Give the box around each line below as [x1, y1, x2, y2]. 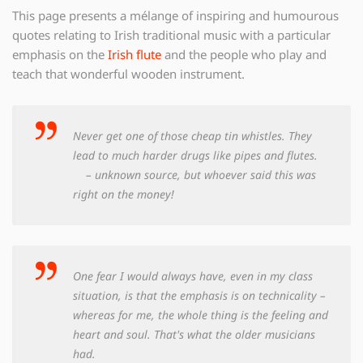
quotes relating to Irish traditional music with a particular [12, 27, 331, 44]
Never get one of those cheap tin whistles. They [73, 127, 312, 143]
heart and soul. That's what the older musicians [73, 326, 315, 342]
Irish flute [108, 46, 161, 63]
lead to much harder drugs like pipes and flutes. [73, 147, 318, 163]
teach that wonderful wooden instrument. [12, 66, 245, 83]
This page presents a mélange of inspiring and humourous [12, 7, 339, 24]
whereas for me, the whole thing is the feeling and [73, 306, 328, 322]
